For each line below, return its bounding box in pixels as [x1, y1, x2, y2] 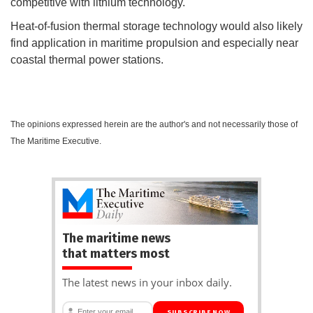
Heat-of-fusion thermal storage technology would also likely [10, 20, 303, 32]
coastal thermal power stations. [10, 53, 166, 66]
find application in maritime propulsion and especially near [10, 36, 298, 49]
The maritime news [62, 230, 170, 246]
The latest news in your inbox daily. [62, 275, 232, 289]
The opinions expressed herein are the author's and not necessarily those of [10, 119, 298, 129]
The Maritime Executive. [10, 136, 101, 146]
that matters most [62, 245, 170, 261]
